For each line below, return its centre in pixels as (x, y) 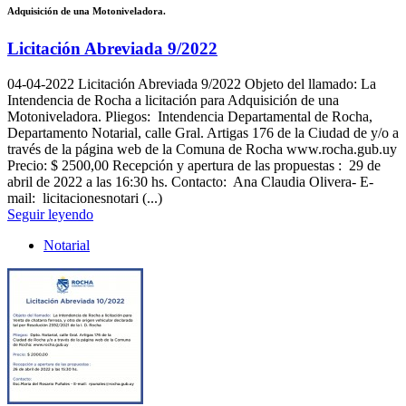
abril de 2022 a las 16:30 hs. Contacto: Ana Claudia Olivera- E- (190, 182)
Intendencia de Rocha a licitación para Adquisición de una (173, 101)
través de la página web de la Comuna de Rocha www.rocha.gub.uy (202, 150)
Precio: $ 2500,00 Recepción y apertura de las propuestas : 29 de (194, 166)
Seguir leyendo (50, 215)
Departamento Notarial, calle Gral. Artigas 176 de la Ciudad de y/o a (203, 133)
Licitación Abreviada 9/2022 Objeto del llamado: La (225, 84)
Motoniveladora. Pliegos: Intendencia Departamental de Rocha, (190, 117)
